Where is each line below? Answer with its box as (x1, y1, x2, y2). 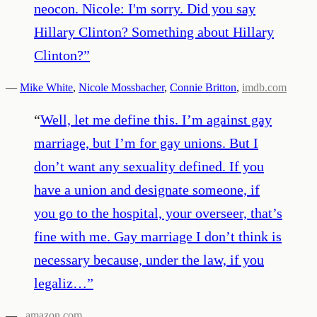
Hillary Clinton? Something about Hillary (34, 23, 274, 40)
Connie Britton (170, 81, 236, 93)
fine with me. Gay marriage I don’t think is (34, 228, 282, 244)
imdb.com (242, 81, 287, 93)
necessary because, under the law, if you (34, 251, 264, 267)
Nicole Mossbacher (79, 81, 164, 93)
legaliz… (34, 275, 87, 291)
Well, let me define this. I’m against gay (40, 111, 272, 127)
